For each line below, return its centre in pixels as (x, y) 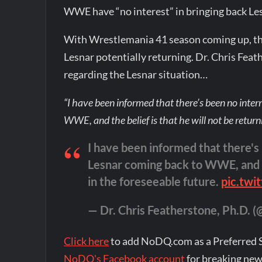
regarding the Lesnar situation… (136, 74)
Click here (87, 241)
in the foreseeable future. (155, 181)
